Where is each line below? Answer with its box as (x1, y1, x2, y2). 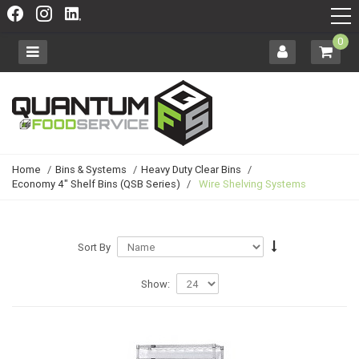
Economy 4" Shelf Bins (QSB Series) (12, 177, 180, 191)
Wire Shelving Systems (199, 177, 306, 191)
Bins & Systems (55, 163, 127, 176)
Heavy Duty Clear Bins (141, 163, 241, 176)
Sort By (77, 240, 111, 254)
